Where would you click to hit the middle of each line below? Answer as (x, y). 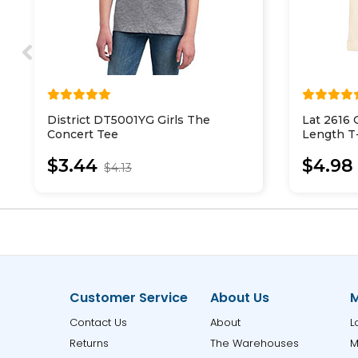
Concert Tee (83, 134)
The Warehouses (254, 343)
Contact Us (99, 322)
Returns (89, 343)
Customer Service (129, 298)
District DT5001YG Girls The (129, 120)
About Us (239, 298)
